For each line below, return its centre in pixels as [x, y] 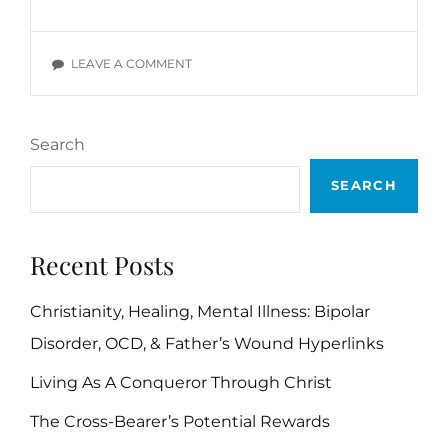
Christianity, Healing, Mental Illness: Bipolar [200, 312]
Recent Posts [102, 264]
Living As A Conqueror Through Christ [181, 383]
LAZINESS [221, 83]
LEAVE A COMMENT [131, 63]
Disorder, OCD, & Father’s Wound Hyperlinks [207, 344]
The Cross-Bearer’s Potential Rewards [180, 422]
